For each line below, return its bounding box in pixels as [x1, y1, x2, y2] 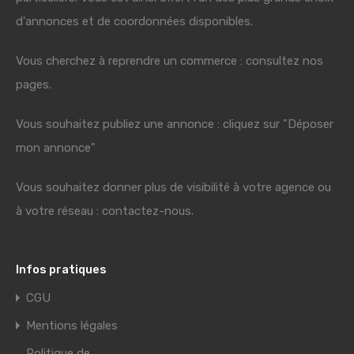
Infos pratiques [16, 262, 107, 277]
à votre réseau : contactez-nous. [16, 204, 194, 218]
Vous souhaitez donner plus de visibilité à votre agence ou [16, 180, 331, 194]
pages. [16, 77, 51, 92]
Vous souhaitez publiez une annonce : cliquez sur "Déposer [16, 117, 333, 131]
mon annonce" [16, 141, 96, 155]
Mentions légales [26, 318, 118, 333]
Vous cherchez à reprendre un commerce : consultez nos [16, 54, 323, 68]
